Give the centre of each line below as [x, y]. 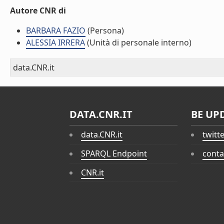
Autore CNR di [38, 10]
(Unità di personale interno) [138, 42]
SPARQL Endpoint [114, 154]
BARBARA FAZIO [56, 30]
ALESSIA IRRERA [55, 42]
